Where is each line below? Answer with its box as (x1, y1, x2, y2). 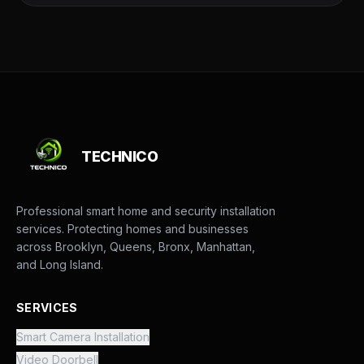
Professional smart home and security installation (16, 204, 275, 218)
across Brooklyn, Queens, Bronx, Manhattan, (16, 240, 255, 253)
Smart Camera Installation (16, 330, 149, 344)
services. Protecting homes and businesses (16, 222, 249, 236)
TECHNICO (81, 148, 158, 165)
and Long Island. (16, 258, 103, 271)
